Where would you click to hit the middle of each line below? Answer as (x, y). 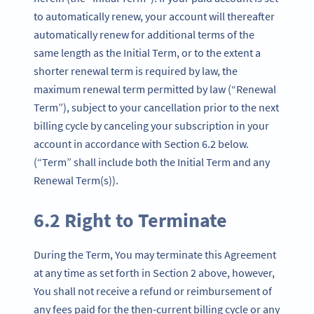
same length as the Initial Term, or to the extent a (147, 52)
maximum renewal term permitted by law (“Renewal (155, 89)
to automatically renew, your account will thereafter (154, 16)
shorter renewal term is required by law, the (136, 70)
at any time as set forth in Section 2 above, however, (154, 272)
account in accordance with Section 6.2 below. (141, 143)
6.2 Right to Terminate (130, 220)
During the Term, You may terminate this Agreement (155, 254)
